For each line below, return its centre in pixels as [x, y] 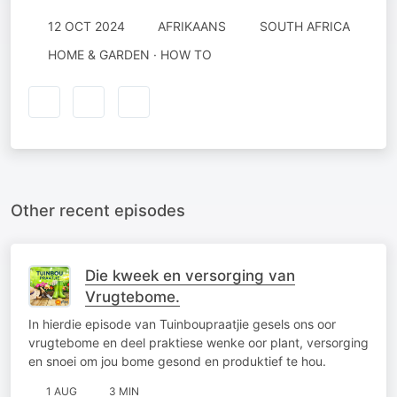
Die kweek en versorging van [190, 275]
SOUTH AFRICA [304, 26]
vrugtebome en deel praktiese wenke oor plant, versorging [198, 342]
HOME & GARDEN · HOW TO [129, 54]
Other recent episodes [98, 210]
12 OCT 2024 [86, 26]
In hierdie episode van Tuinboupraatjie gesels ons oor [182, 323]
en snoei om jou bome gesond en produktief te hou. [177, 361]
